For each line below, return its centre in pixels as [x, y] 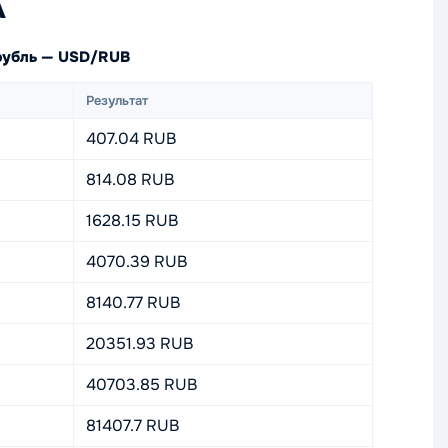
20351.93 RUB [139, 343]
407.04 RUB [131, 138]
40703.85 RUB [141, 384]
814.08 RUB [130, 179]
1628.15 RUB [132, 220]
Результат [117, 100]
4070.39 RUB [136, 261]
